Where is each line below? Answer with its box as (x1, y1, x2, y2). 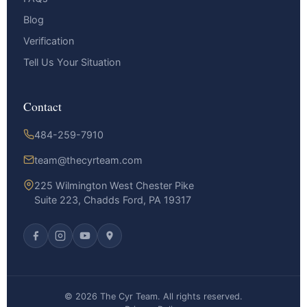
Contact (23, 98, 62, 115)
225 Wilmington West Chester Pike (34, 180, 194, 192)
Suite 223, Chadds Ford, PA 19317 (34, 194, 191, 206)
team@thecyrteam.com (34, 154, 143, 167)
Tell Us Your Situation (23, 56, 121, 69)
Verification (23, 35, 74, 47)
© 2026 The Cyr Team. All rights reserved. (64, 291, 243, 302)
